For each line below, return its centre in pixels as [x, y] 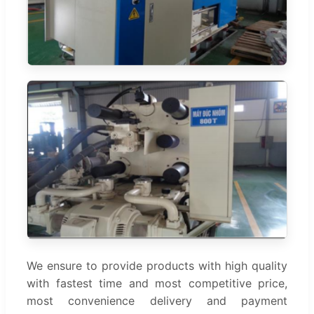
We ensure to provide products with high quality [157, 265]
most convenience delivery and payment [157, 300]
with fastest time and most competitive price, [157, 283]
